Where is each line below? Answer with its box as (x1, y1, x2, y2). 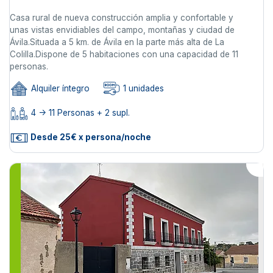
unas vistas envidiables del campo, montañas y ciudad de (10, 24, 235, 35)
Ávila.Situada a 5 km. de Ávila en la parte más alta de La (10, 37, 224, 47)
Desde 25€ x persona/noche (29, 132, 151, 143)
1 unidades (121, 83, 164, 94)
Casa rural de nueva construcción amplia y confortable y (10, 12, 233, 23)
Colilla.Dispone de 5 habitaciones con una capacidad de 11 (10, 49, 238, 59)
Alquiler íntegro (29, 83, 90, 94)
